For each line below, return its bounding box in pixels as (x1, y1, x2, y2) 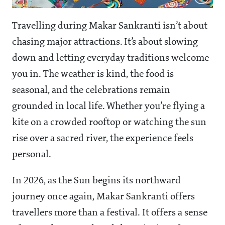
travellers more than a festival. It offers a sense (12, 207, 207, 218)
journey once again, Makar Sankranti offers (12, 191, 195, 202)
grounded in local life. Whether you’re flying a (12, 101, 205, 111)
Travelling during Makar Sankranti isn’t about (12, 21, 207, 31)
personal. (12, 149, 51, 160)
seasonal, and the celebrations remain (12, 85, 170, 95)
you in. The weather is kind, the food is (12, 69, 174, 79)
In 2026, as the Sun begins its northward (12, 175, 181, 186)
